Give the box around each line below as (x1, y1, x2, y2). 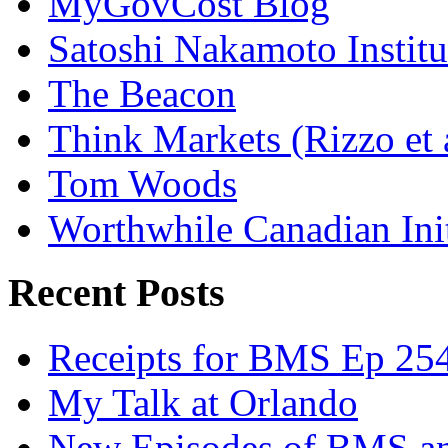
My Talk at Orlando (48, 380, 358, 424)
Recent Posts (8, 270, 225, 316)
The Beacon (48, 71, 236, 115)
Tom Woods (48, 161, 237, 205)
